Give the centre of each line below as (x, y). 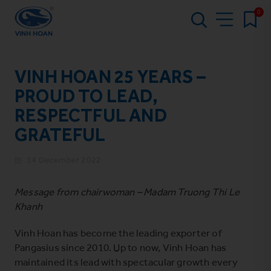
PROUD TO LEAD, (86, 96)
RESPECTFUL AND (91, 115)
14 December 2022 (64, 160)
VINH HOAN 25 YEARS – (110, 77)
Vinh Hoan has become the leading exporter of (118, 233)
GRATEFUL (60, 135)
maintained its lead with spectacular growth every (126, 262)
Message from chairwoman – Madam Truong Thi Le (127, 191)
